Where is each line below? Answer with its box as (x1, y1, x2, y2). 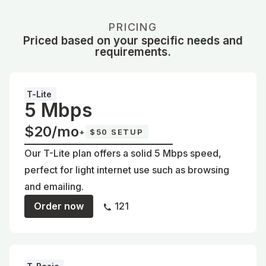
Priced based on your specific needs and (23, 33, 243, 47)
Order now (34, 199, 84, 212)
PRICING (109, 20, 157, 33)
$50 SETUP (89, 126, 144, 137)
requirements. (95, 45, 171, 59)
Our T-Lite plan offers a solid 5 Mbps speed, (24, 147, 221, 159)
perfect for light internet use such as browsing (24, 163, 229, 176)
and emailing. (24, 180, 84, 192)
